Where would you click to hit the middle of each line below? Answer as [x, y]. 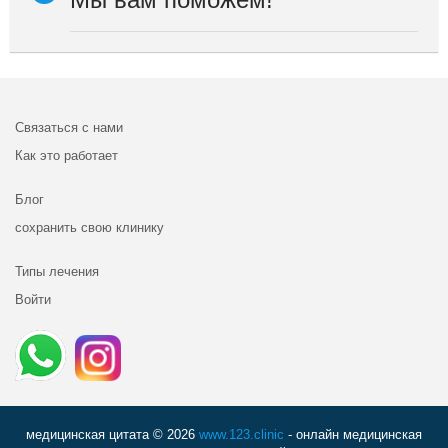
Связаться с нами [69, 127]
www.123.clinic [241, 434]
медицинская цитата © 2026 [112, 434]
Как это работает [66, 155]
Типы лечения [57, 271]
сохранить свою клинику [89, 227]
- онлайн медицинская [353, 434]
